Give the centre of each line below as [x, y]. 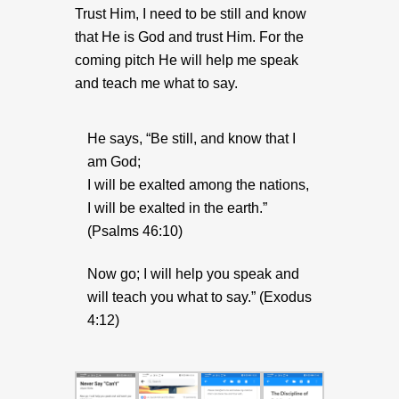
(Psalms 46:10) [135, 231]
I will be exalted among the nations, [198, 185]
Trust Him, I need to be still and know [191, 14]
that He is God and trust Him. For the [189, 37]
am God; [114, 162]
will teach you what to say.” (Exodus [199, 297]
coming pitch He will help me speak [187, 60]
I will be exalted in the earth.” [177, 208]
